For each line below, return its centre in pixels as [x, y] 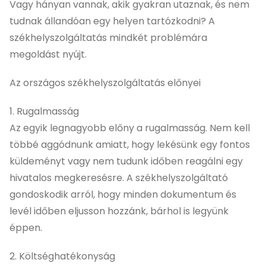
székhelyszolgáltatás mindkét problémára [108, 37]
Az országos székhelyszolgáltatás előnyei [105, 83]
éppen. [26, 227]
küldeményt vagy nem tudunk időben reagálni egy [126, 161]
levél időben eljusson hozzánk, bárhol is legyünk [119, 211]
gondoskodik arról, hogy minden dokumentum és [123, 194]
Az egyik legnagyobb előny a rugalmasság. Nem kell [130, 128]
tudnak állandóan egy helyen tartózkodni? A [112, 21]
